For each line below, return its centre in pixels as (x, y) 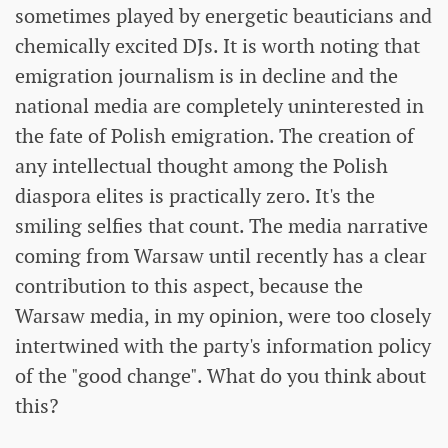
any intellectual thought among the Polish (201, 165)
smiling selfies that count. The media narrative (221, 225)
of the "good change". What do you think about (220, 375)
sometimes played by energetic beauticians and (223, 15)
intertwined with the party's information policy (223, 345)
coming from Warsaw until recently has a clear (221, 255)
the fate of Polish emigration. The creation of (214, 135)
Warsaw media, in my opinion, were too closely (223, 315)
